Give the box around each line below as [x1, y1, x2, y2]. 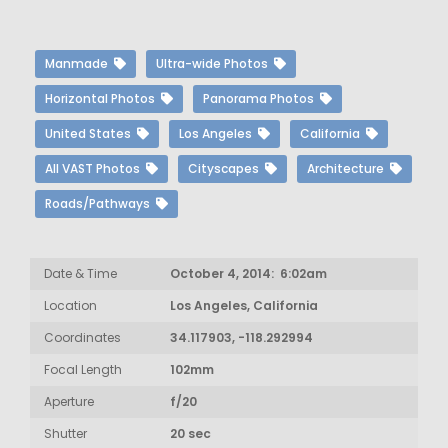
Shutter [44, 425, 87, 442]
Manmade [45, 55, 114, 72]
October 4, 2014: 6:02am [170, 265, 327, 282]
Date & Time [44, 265, 117, 282]
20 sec [170, 425, 211, 442]
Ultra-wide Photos [156, 55, 274, 72]
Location [44, 297, 97, 314]
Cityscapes [188, 160, 265, 177]
